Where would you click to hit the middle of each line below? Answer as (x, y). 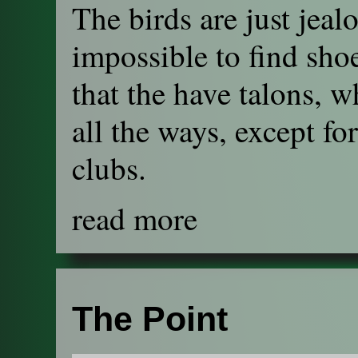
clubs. (109, 168)
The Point (150, 318)
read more (135, 219)
